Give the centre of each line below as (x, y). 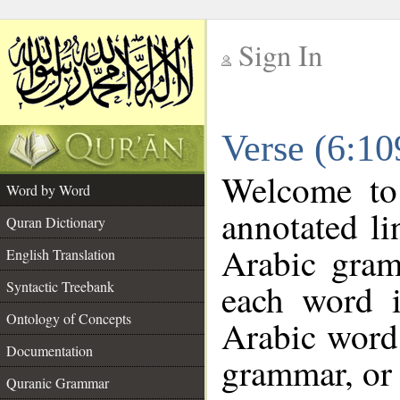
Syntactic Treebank (60, 286)
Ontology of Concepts (69, 318)
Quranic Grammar (58, 383)
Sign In (280, 55)
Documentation (50, 350)
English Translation (61, 254)
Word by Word (48, 190)
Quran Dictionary (56, 222)
